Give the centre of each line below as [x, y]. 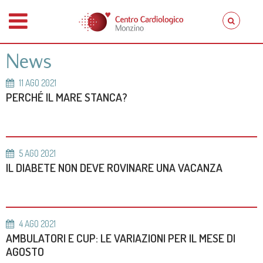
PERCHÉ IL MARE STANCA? [67, 97]
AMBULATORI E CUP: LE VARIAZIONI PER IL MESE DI [121, 238]
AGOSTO [25, 252]
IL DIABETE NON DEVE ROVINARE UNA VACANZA [114, 168]
